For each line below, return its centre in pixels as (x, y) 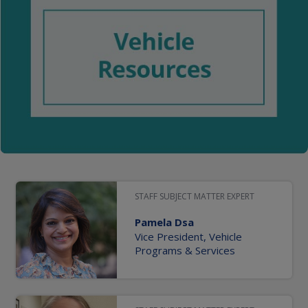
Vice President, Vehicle (188, 237)
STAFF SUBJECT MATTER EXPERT (195, 197)
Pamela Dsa (164, 222)
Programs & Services (185, 251)
